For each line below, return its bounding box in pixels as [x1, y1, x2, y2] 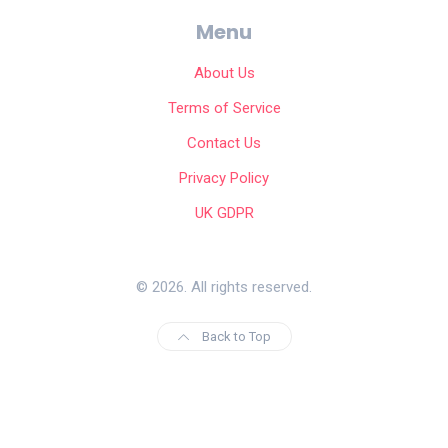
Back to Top [198, 328, 271, 344]
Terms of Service [167, 98, 281, 117]
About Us [193, 63, 255, 82]
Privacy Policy [179, 168, 269, 187]
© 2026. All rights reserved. [136, 277, 312, 296]
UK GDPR [194, 203, 254, 222]
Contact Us [187, 133, 261, 152]
